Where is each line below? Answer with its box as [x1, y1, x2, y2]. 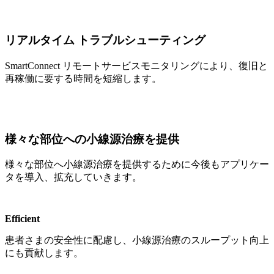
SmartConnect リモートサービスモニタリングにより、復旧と [5, 61, 268, 71]
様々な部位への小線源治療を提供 [5, 132, 179, 146]
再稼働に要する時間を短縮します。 [5, 73, 161, 84]
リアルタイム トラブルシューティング [5, 34, 206, 47]
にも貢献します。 [5, 248, 83, 259]
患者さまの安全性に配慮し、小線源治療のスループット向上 [5, 235, 269, 246]
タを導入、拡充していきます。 [5, 172, 142, 183]
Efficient [5, 213, 40, 224]
